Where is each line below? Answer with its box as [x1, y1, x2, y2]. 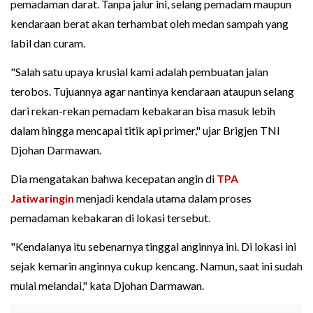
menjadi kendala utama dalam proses [74, 191, 252, 205]
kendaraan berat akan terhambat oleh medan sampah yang [10, 17, 289, 31]
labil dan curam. [10, 36, 85, 50]
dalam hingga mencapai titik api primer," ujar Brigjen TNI [10, 124, 280, 138]
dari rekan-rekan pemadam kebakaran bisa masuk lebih [10, 104, 275, 118]
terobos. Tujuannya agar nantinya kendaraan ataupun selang [10, 85, 294, 99]
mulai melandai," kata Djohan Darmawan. [10, 279, 204, 293]
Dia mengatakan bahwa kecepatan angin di [10, 172, 217, 186]
